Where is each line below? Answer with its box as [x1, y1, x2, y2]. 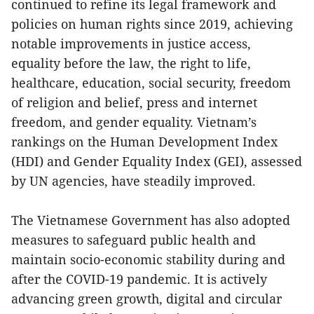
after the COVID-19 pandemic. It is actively [11, 271, 267, 288]
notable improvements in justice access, [11, 35, 251, 53]
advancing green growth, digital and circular [11, 290, 282, 308]
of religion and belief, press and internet [11, 94, 257, 111]
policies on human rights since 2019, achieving [11, 15, 293, 33]
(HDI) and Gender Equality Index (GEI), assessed [11, 153, 302, 170]
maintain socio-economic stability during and [11, 251, 285, 268]
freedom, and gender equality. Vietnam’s [11, 114, 257, 131]
